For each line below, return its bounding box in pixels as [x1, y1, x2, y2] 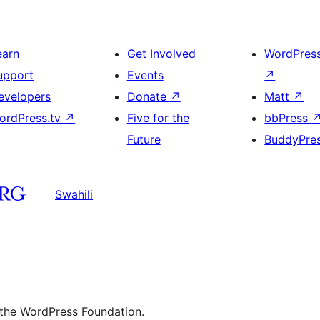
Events [126, 67, 164, 82]
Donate [126, 89, 170, 104]
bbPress [264, 110, 312, 125]
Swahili [55, 187, 93, 201]
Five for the [126, 110, 189, 125]
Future [126, 131, 161, 146]
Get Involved [126, 46, 196, 61]
